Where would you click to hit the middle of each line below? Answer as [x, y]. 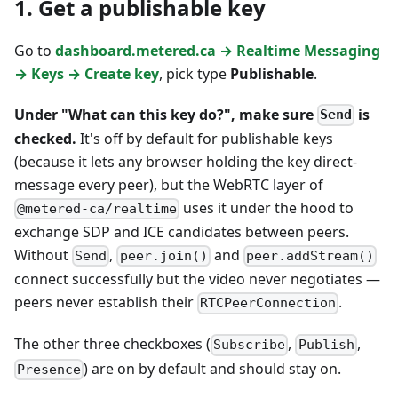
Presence [49, 369]
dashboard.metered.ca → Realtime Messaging [218, 50]
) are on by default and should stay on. [213, 368]
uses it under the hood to [267, 207]
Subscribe [250, 345]
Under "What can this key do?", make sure [166, 114]
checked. [45, 138]
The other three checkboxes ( [112, 344]
